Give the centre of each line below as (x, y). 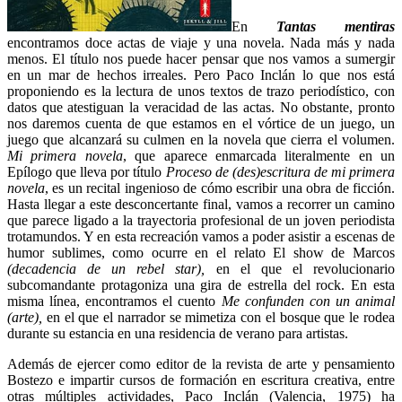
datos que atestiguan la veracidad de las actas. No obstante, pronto (201, 107)
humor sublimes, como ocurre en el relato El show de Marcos (201, 252)
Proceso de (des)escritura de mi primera (280, 171)
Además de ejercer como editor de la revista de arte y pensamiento (201, 363)
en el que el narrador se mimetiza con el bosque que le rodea (218, 317)
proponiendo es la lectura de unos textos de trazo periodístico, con (201, 91)
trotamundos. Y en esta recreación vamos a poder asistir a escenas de (201, 236)
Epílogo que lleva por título (87, 171)
